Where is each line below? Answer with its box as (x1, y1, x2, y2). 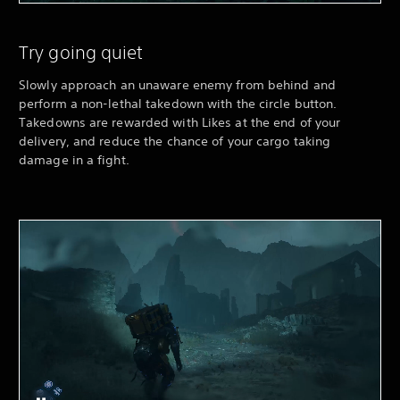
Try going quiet (19, 42, 144, 63)
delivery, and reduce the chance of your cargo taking (19, 133, 331, 150)
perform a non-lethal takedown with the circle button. (19, 96, 337, 112)
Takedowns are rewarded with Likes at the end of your (19, 114, 341, 131)
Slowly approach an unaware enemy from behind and (19, 77, 336, 94)
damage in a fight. (19, 152, 129, 169)
